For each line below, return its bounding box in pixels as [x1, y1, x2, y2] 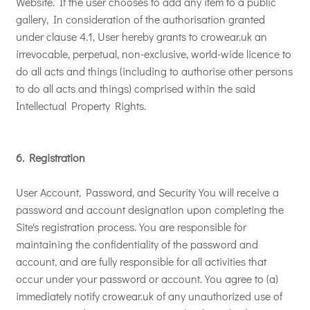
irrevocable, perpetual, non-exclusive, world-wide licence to [16, 46, 291, 61]
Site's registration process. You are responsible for [16, 219, 246, 234]
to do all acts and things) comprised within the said [16, 81, 255, 95]
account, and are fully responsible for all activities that [16, 254, 266, 268]
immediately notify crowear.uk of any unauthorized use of [16, 289, 282, 303]
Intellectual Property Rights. [16, 98, 146, 113]
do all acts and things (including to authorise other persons [16, 64, 293, 78]
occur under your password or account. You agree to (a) [16, 271, 278, 286]
